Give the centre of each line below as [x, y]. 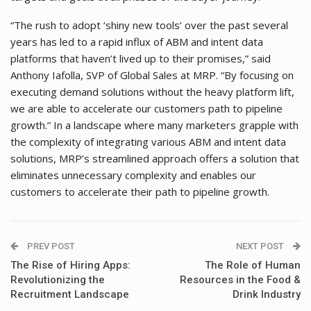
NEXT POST [261, 246]
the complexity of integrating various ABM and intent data [148, 142]
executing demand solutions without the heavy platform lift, [152, 92]
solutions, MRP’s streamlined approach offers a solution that [155, 159]
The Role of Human [253, 266]
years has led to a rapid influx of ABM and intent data [137, 42]
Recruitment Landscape [70, 295]
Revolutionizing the [58, 280]
